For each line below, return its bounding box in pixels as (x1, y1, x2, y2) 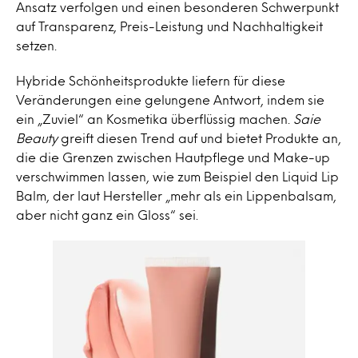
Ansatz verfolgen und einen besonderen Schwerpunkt (16, 2, 339, 12)
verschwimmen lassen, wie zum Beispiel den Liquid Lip (16, 171, 339, 181)
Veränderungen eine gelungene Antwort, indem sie (16, 94, 324, 105)
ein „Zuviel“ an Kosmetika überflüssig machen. (16, 113, 293, 124)
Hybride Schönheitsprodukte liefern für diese (16, 75, 285, 86)
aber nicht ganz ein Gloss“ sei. (16, 209, 198, 220)
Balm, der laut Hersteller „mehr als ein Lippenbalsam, (16, 190, 336, 201)
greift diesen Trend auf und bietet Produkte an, (58, 133, 341, 143)
